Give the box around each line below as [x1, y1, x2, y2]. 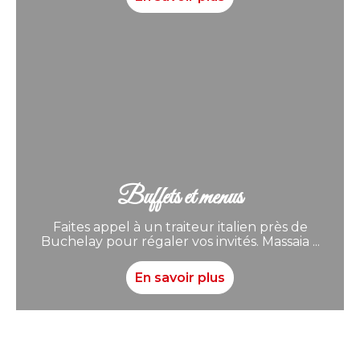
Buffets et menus [117, 182, 243, 214]
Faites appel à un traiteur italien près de [52, 219, 308, 235]
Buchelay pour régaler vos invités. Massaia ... [40, 234, 320, 250]
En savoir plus [135, 270, 225, 286]
